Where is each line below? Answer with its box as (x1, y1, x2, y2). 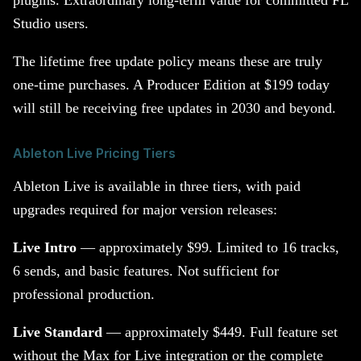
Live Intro (13, 239, 77, 255)
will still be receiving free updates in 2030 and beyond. (13, 99, 336, 116)
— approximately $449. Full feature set (102, 323, 338, 340)
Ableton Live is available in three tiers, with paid (13, 178, 301, 195)
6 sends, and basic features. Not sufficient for (13, 262, 279, 279)
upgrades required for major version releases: (13, 201, 277, 218)
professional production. (13, 285, 155, 302)
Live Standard (13, 323, 102, 340)
